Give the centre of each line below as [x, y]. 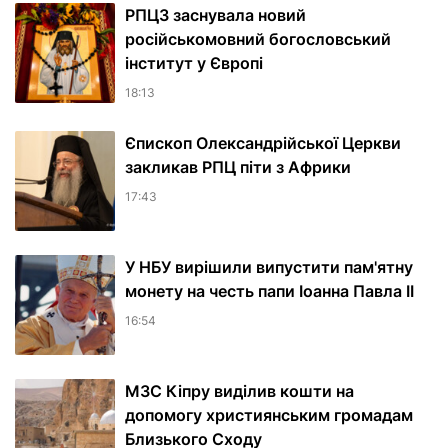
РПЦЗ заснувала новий [215, 15]
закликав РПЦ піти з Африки [238, 167]
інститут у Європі [194, 63]
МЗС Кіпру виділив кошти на [239, 391]
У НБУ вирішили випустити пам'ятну [269, 267]
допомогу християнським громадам [269, 415]
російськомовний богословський [258, 39]
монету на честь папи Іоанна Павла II [269, 291]
